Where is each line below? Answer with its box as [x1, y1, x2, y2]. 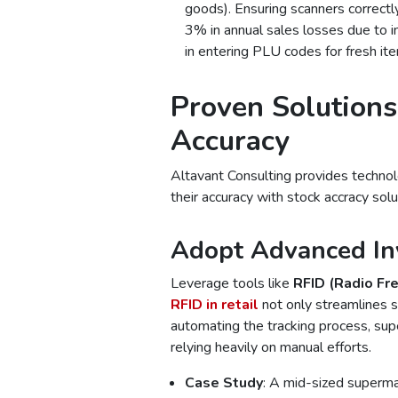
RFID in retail [171, 294, 259, 314]
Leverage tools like [171, 273, 293, 293]
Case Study [185, 372, 263, 393]
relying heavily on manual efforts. [171, 337, 371, 357]
